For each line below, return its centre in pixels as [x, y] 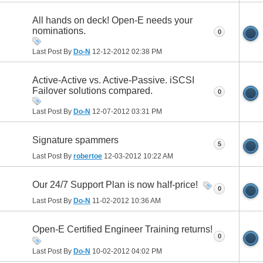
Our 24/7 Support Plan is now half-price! [115, 185]
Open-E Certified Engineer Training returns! [122, 230]
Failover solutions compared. [92, 91]
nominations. [59, 31]
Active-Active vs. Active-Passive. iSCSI [113, 80]
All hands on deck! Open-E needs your [112, 20]
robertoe [88, 156]
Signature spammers [75, 140]
